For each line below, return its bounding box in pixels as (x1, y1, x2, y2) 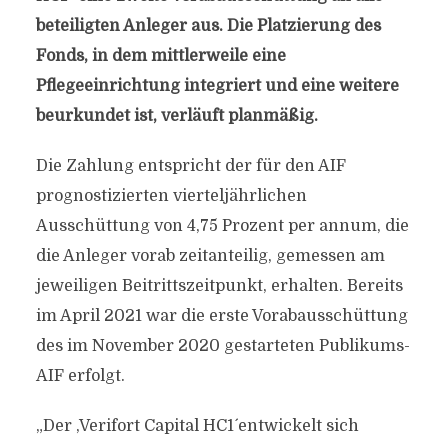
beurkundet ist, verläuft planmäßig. (35, 107, 318, 125)
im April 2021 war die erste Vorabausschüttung (35, 307, 408, 325)
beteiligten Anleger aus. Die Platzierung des (35, 17, 381, 35)
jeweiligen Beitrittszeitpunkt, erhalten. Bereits (35, 277, 403, 295)
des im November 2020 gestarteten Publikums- (35, 337, 410, 355)
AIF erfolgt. (35, 367, 125, 385)
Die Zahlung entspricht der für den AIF (35, 157, 346, 175)
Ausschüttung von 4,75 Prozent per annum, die (35, 217, 409, 235)
